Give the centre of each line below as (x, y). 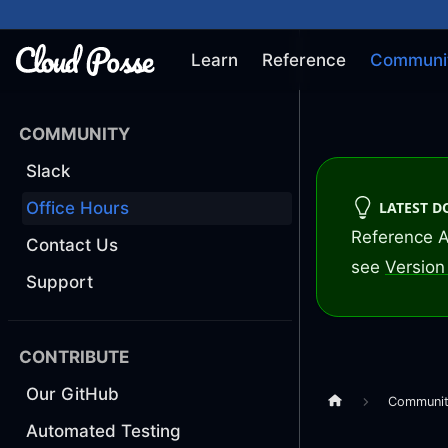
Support (59, 282)
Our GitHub (72, 394)
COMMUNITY (74, 134)
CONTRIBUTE (74, 357)
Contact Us (72, 245)
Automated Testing (103, 431)
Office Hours (77, 208)
